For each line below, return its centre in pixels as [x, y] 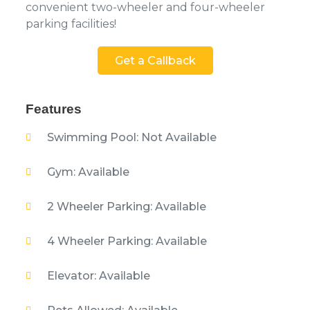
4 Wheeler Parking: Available [127, 241]
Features [54, 109]
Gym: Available [88, 172]
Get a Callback [155, 60]
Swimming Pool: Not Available [131, 137]
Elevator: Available [98, 275]
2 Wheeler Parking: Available [126, 206]
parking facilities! [71, 24]
